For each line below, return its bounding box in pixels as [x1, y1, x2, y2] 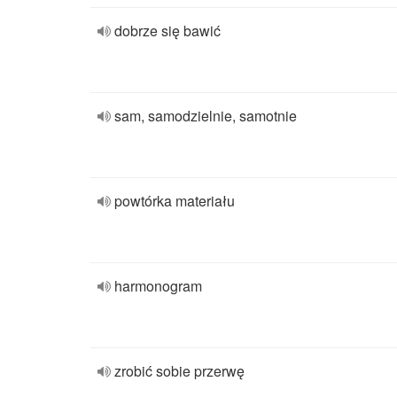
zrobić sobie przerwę [114, 361, 245, 381]
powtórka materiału [114, 191, 235, 211]
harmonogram [114, 276, 202, 296]
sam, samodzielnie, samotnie [114, 105, 297, 126]
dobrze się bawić [114, 20, 221, 41]
